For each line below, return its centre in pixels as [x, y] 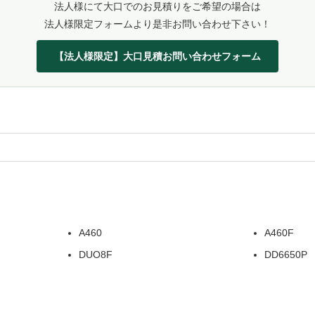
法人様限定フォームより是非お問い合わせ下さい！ [157, 24]
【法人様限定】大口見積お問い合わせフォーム [157, 56]
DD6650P [286, 255]
